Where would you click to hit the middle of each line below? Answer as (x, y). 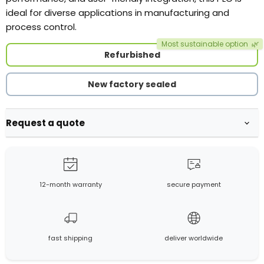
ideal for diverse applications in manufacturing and (118, 12)
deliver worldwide (194, 238)
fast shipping (70, 238)
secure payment (194, 185)
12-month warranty (70, 185)
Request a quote (45, 123)
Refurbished (132, 55)
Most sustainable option (205, 44)
